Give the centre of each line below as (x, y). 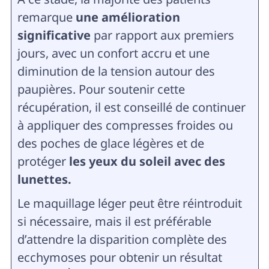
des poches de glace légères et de (110, 143)
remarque (45, 17)
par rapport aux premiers (162, 35)
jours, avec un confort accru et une (113, 53)
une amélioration (126, 17)
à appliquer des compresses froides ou (125, 125)
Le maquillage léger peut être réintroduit (129, 203)
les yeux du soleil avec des (147, 161)
